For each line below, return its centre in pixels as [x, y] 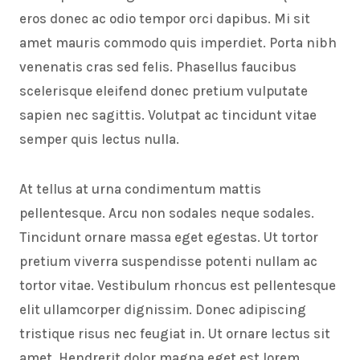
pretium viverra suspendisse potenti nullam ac [168, 262]
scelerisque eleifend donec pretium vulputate [164, 91]
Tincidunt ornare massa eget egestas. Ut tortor [169, 237]
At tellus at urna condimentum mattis [140, 189]
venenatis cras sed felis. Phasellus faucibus [158, 67]
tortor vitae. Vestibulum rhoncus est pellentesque [178, 286]
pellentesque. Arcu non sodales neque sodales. [167, 213]
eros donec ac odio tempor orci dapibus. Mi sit [165, 19]
